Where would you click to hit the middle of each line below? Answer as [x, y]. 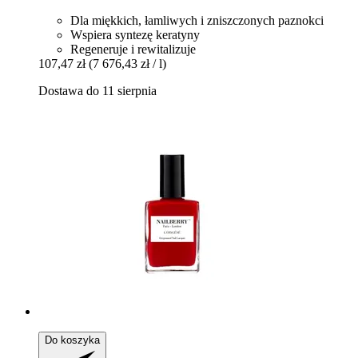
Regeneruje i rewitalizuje [133, 49]
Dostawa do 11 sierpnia [97, 90]
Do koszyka [72, 340]
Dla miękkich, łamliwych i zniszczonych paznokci [197, 20]
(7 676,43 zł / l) [127, 63]
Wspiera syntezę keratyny [135, 34]
